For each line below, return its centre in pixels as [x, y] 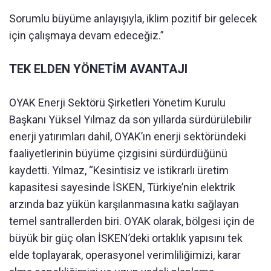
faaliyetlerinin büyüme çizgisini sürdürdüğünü [118, 153]
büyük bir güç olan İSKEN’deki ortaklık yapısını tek [126, 238]
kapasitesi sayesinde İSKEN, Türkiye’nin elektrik [122, 187]
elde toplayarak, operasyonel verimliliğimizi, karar [125, 255]
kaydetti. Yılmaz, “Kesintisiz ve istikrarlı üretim [119, 170]
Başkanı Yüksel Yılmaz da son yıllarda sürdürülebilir [130, 119]
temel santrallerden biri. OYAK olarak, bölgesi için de [132, 221]
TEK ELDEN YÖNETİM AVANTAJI [98, 69]
